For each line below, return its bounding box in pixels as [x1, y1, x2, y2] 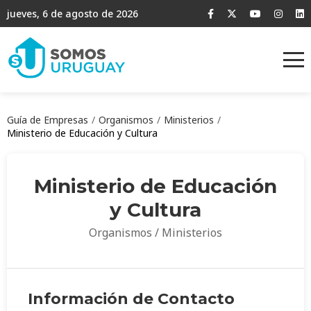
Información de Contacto [28, 289, 235, 309]
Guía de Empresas [7, 113, 88, 127]
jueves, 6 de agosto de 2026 [7, 7, 138, 20]
